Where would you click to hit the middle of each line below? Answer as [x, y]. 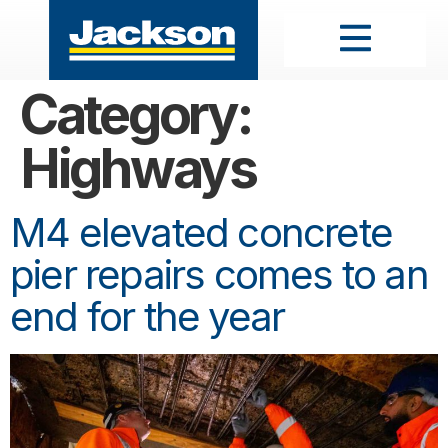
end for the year [147, 316]
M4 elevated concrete [201, 232]
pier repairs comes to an [219, 274]
